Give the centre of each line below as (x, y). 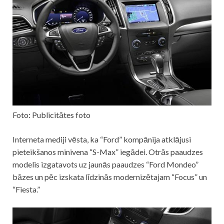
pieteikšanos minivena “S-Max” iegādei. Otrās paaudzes (108, 152)
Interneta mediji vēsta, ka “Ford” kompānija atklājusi (102, 139)
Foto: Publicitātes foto (51, 115)
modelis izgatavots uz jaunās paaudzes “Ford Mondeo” (105, 164)
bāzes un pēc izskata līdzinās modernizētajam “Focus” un (110, 177)
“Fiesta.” (26, 189)
